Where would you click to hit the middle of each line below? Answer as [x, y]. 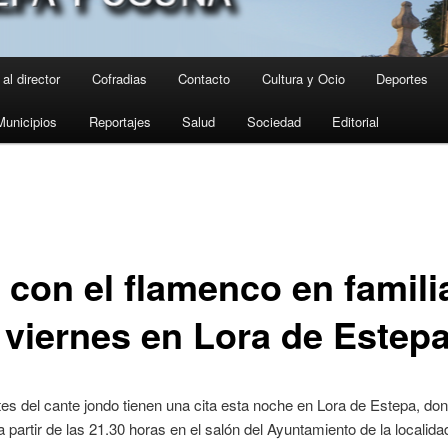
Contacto [204, 79]
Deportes [402, 79]
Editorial [356, 122]
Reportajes [119, 122]
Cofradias [119, 79]
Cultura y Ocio [303, 79]
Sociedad [273, 122]
